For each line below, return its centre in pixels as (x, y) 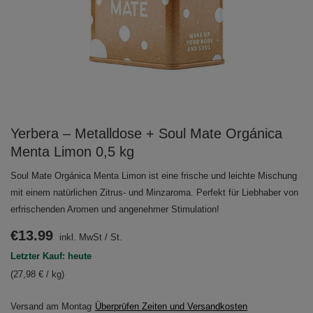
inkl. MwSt (79, 237)
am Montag (69, 306)
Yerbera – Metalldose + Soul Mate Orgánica (146, 133)
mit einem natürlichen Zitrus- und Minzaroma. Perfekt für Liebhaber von (154, 192)
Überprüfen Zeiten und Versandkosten (171, 306)
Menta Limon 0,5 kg (72, 152)
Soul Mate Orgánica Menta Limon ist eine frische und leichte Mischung (154, 176)
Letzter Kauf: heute (51, 256)
